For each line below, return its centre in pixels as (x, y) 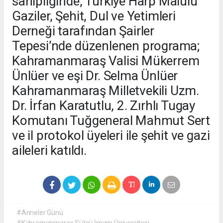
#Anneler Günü (40, 213)
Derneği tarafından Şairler (83, 31)
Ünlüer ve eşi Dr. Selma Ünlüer (95, 76)
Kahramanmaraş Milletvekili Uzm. (106, 91)
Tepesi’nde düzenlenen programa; (106, 46)
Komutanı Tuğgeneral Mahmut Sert (111, 121)
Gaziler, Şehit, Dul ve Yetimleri (94, 16)
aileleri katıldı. (49, 151)
